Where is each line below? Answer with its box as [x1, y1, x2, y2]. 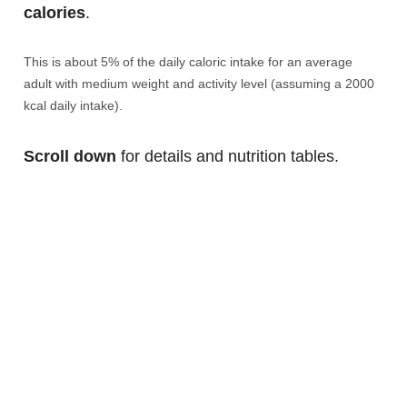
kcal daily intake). [24, 98, 123, 114]
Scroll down [24, 147, 116, 166]
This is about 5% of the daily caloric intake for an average [24, 55, 352, 70]
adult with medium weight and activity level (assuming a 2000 [24, 76, 374, 92]
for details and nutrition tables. [116, 147, 339, 166]
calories [24, 4, 85, 23]
